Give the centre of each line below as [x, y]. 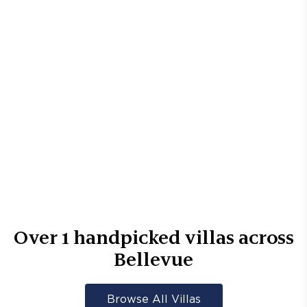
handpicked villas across [181, 237]
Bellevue [153, 259]
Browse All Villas [153, 300]
